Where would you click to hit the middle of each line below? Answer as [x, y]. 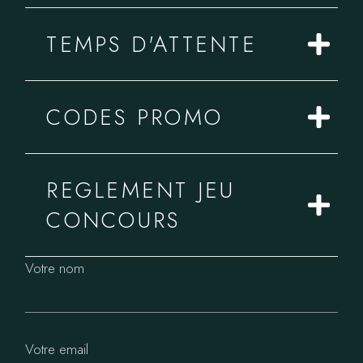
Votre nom [55, 268]
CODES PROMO [135, 117]
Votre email [57, 349]
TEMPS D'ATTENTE [152, 44]
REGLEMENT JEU [141, 190]
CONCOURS [113, 220]
